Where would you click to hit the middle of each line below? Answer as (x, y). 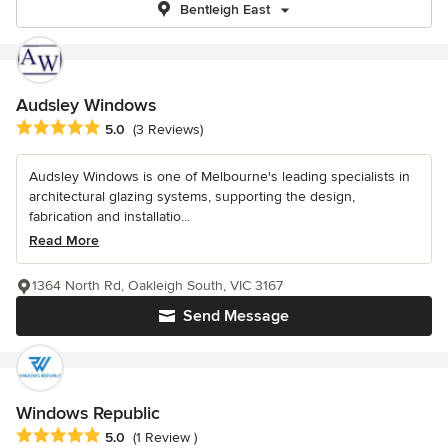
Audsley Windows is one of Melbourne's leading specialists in (219, 177)
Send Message (236, 316)
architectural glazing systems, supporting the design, (192, 197)
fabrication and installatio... (109, 217)
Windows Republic (88, 413)
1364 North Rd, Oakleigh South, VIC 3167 (157, 286)
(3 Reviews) (168, 130)
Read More (64, 241)
